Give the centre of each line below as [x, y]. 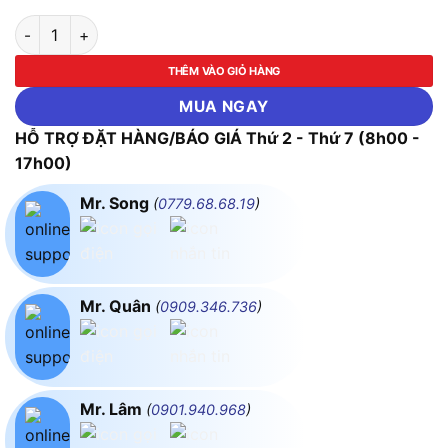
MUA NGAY [224, 107]
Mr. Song [116, 203]
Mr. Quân [117, 306]
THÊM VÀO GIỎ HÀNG [224, 71]
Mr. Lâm [113, 409]
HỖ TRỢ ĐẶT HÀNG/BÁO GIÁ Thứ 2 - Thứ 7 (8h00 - [217, 138]
